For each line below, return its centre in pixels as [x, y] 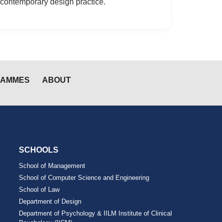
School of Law [39, 189]
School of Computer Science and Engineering [84, 177]
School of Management [52, 166]
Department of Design [50, 201]
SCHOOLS [39, 150]
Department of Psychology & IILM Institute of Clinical [96, 213]
